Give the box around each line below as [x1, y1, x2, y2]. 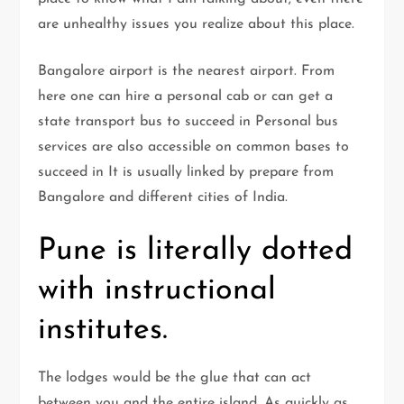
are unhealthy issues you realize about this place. [38, 17, 355, 32]
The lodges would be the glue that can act [38, 371, 312, 386]
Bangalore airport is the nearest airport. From [38, 64, 335, 79]
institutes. [38, 315, 169, 347]
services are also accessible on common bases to [38, 140, 350, 155]
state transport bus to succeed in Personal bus [38, 115, 339, 130]
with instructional [38, 275, 277, 308]
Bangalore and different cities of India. [38, 190, 289, 206]
